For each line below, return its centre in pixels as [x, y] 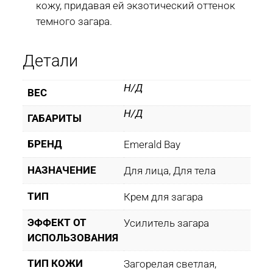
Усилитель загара [166, 223]
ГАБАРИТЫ [55, 119]
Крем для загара [163, 197]
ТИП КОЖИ [55, 264]
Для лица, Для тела [170, 171]
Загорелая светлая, [170, 264]
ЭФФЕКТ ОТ [57, 223]
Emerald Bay [152, 145]
